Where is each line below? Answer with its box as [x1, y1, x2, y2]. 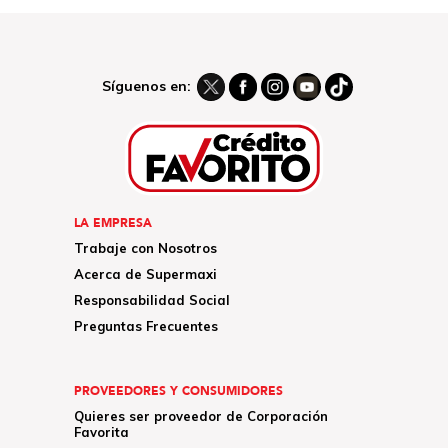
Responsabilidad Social [74, 292, 230, 309]
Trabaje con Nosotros [74, 240, 217, 257]
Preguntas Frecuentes [74, 318, 218, 335]
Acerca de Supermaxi [74, 266, 217, 283]
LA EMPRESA [74, 215, 152, 232]
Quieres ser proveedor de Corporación [74, 408, 328, 425]
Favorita [74, 424, 129, 441]
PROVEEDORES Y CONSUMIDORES [74, 383, 283, 400]
